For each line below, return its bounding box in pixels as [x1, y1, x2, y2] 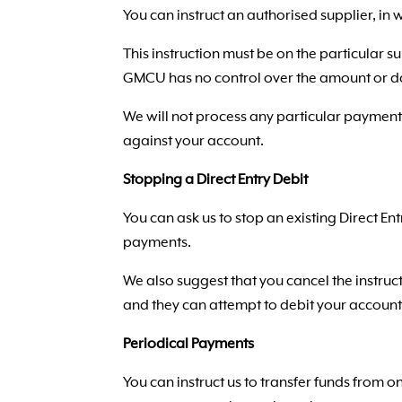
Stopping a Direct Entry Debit [123, 172, 308, 188]
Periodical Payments [123, 336, 254, 353]
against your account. [123, 134, 264, 150]
